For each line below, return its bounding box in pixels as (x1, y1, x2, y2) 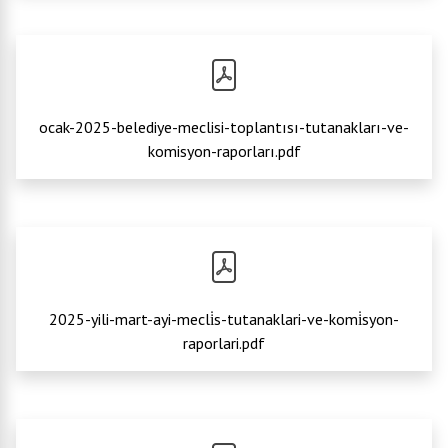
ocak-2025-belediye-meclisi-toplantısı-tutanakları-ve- (39, 117, 409, 137)
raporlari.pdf (183, 333, 265, 353)
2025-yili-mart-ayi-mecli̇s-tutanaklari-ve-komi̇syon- (49, 309, 399, 329)
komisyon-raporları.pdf (147, 141, 301, 161)
